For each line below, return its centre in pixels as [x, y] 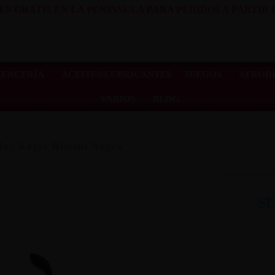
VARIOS [118, 99]
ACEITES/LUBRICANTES [116, 74]
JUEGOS [203, 74]
